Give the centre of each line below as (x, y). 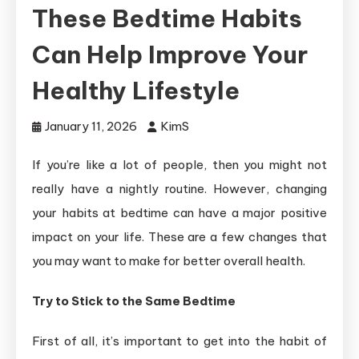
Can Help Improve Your (170, 54)
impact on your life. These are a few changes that (179, 236)
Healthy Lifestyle (136, 90)
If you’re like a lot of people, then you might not (179, 164)
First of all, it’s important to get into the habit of (179, 341)
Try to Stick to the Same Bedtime (134, 301)
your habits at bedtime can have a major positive (179, 212)
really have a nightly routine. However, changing (179, 188)
